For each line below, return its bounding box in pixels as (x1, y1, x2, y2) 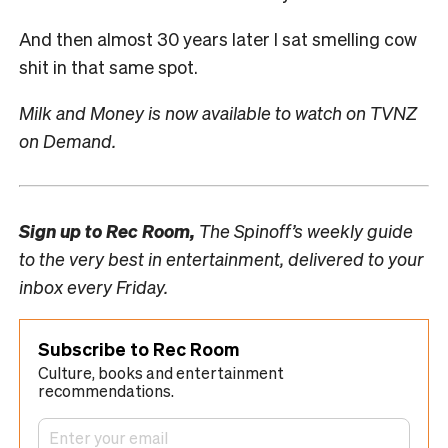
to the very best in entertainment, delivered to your (19, 247, 424, 271)
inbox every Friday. (19, 275, 168, 299)
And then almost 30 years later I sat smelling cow (19, 27, 417, 51)
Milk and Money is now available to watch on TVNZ (19, 101, 417, 125)
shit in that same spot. (19, 55, 202, 79)
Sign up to (19, 219, 106, 243)
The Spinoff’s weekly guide (195, 219, 413, 243)
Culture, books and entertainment (38, 362, 284, 384)
